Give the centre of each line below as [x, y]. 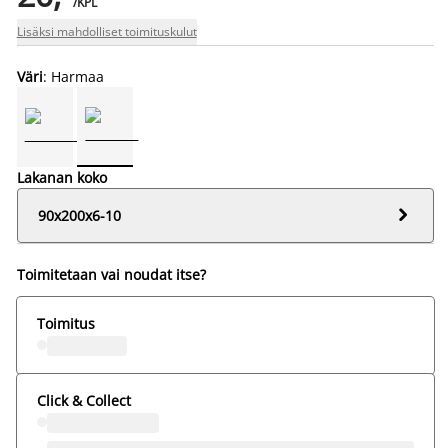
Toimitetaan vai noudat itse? [111, 274]
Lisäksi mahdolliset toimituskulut [106, 31]
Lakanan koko [61, 177]
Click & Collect [83, 400]
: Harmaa [73, 76]
